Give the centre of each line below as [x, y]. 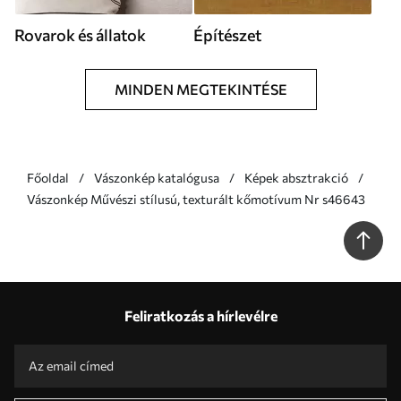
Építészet [227, 35]
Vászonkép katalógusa [157, 178]
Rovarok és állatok [80, 35]
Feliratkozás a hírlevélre [200, 316]
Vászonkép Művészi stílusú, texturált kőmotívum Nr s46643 [228, 199]
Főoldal [48, 178]
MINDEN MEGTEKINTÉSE [200, 89]
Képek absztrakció [296, 178]
